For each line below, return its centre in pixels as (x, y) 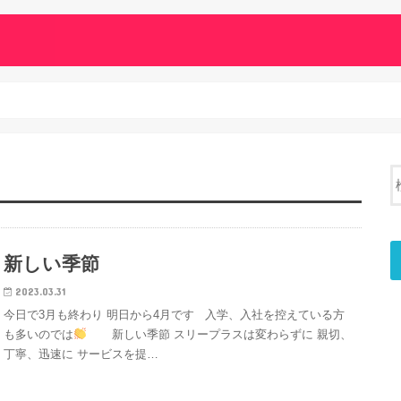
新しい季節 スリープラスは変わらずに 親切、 (220, 334)
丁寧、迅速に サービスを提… (81, 354)
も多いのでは (39, 334)
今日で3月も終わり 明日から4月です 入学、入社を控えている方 (175, 314)
